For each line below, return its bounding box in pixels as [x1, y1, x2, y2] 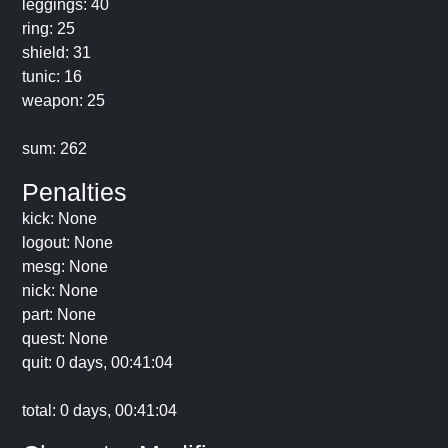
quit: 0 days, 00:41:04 [22, 354, 173, 371]
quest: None [22, 330, 108, 347]
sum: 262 [22, 140, 87, 157]
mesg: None [22, 258, 108, 275]
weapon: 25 [22, 92, 105, 109]
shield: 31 [22, 44, 91, 61]
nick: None [22, 282, 98, 299]
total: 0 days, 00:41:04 [22, 402, 177, 419]
